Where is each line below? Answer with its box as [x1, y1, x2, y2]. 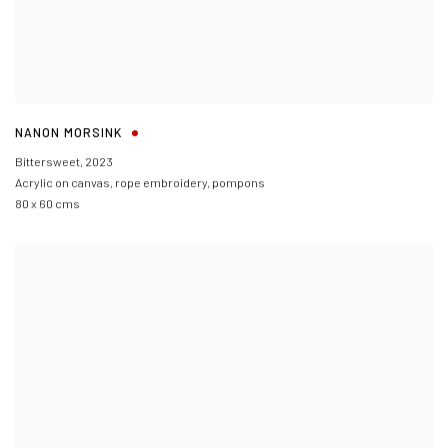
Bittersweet [15, 155, 80, 170]
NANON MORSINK [15, 125, 123, 140]
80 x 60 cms [15, 197, 80, 212]
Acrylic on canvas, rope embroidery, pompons [15, 176, 265, 191]
